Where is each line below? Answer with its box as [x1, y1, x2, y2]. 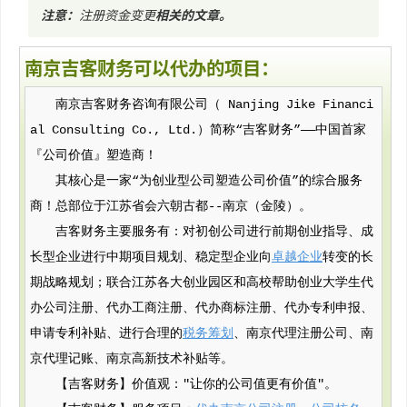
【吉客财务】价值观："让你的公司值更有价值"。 [55, 377, 337, 392]
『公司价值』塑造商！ [30, 148, 157, 163]
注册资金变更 [79, 5, 155, 24]
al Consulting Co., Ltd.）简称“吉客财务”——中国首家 [30, 123, 366, 137]
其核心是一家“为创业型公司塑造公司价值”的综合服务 [55, 174, 362, 188]
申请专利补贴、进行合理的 [30, 326, 183, 341]
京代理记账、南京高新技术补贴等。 [30, 352, 233, 366]
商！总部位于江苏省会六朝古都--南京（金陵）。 [30, 199, 312, 213]
